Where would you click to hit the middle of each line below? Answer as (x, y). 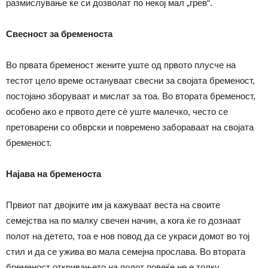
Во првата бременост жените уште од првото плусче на (121, 65)
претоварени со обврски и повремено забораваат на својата (130, 127)
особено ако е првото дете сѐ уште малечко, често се (117, 111)
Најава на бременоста (54, 173)
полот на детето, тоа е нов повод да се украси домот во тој (128, 236)
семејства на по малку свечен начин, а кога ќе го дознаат (124, 220)
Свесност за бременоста (59, 33)
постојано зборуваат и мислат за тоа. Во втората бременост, (131, 96)
